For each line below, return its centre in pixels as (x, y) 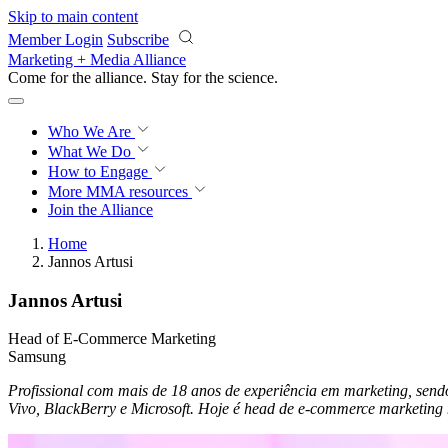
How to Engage (100, 171)
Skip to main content (73, 16)
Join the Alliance (100, 209)
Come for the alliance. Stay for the (118, 77)
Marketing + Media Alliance (97, 59)
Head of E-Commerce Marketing (112, 339)
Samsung (37, 357)
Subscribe (138, 39)
